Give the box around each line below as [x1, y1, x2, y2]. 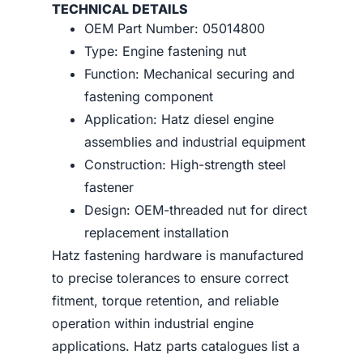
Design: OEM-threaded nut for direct [84, 202, 307, 218]
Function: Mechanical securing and [84, 66, 295, 82]
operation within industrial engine [52, 315, 254, 331]
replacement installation [84, 224, 228, 241]
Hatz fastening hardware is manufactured [52, 247, 304, 263]
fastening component [84, 88, 213, 105]
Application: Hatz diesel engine [84, 111, 274, 127]
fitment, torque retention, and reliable [52, 293, 279, 309]
